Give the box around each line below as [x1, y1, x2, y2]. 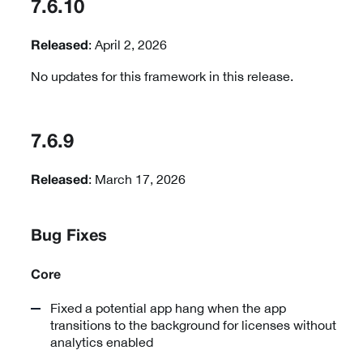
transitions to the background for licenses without [50, 318, 336, 333]
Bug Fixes [31, 229, 107, 245]
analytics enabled [50, 335, 153, 350]
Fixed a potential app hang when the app [50, 301, 286, 316]
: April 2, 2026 [88, 37, 167, 53]
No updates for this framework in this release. [31, 69, 293, 84]
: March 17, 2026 [88, 172, 186, 187]
